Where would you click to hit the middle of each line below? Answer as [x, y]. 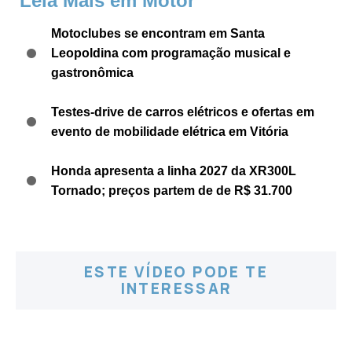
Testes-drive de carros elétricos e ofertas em [183, 112]
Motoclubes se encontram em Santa [158, 34]
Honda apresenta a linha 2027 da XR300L [174, 171]
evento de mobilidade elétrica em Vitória [170, 132]
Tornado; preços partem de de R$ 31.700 [172, 191]
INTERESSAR [176, 289]
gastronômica [92, 73]
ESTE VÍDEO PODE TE [176, 272]
